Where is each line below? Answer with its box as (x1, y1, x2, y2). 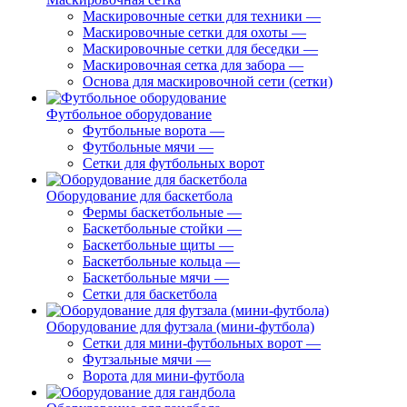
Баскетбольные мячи (83, 270, 211, 285)
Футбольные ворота (83, 123, 206, 138)
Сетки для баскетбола (83, 286, 217, 302)
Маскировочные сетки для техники (83, 8, 303, 24)
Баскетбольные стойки (83, 221, 223, 236)
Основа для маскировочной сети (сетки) (83, 74, 333, 89)
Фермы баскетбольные (83, 204, 223, 220)
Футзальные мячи (83, 352, 193, 367)
